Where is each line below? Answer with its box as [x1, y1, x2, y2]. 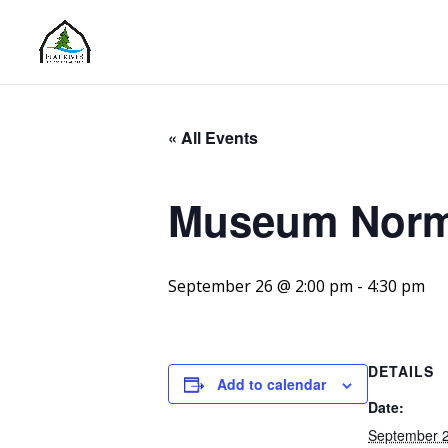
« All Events [168, 126, 258, 149]
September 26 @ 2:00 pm [168, 275, 353, 297]
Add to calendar [217, 374, 326, 394]
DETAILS [368, 361, 434, 381]
